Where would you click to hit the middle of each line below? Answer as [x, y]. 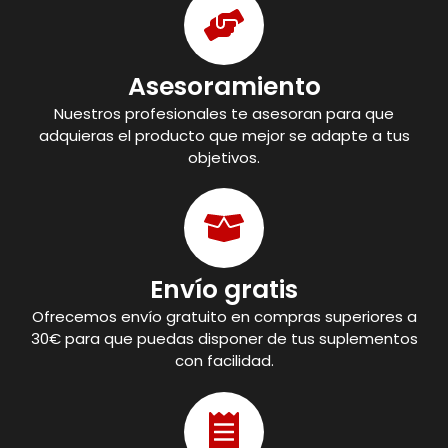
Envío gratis [224, 290]
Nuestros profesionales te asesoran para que [224, 113]
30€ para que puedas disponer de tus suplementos [224, 339]
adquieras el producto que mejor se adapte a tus [224, 135]
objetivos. [224, 157]
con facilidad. [224, 361]
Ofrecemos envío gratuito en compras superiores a [224, 317]
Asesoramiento [224, 86]
